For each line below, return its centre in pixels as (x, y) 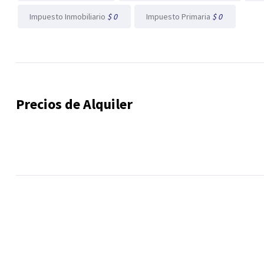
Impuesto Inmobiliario (68, 16)
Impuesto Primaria (179, 16)
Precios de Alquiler (74, 104)
